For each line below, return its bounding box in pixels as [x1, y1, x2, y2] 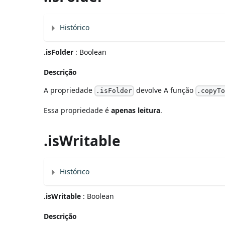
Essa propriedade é [44, 105, 111, 115]
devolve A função [134, 85, 195, 95]
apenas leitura [111, 105, 161, 115]
